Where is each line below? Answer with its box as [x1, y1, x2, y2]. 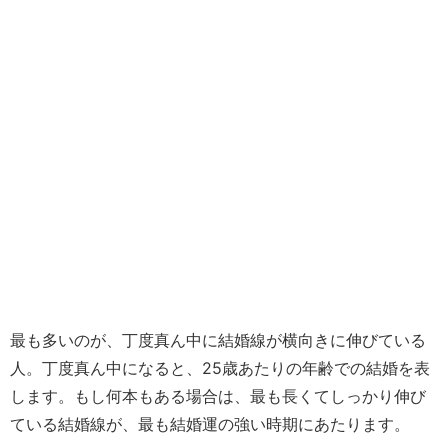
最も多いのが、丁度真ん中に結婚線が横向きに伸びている [10, 330, 426, 350]
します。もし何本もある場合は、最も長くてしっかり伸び [10, 386, 426, 406]
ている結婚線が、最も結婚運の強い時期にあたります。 [10, 414, 410, 434]
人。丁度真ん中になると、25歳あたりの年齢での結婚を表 [10, 358, 430, 378]
